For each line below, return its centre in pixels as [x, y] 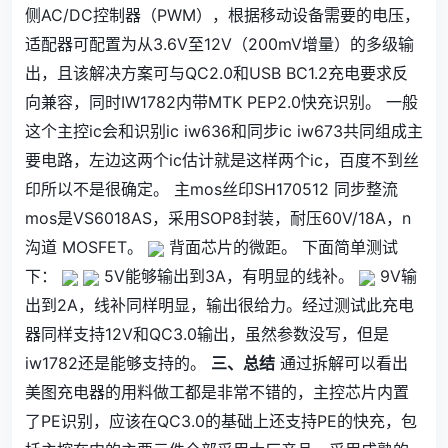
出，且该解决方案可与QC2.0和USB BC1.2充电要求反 [216, 73]
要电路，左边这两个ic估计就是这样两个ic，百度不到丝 [222, 160]
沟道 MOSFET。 [86, 247]
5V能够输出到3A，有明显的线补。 [229, 276]
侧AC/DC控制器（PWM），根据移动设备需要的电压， [222, 15]
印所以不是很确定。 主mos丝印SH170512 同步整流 [211, 189]
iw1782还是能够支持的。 [118, 363]
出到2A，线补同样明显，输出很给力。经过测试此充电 [219, 305]
